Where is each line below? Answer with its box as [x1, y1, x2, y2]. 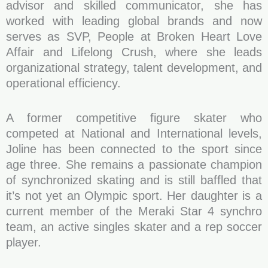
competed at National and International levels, [6, 127, 262, 140]
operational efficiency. [6, 77, 121, 90]
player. [6, 236, 41, 249]
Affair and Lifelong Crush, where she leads [6, 45, 262, 59]
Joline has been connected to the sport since [6, 142, 262, 156]
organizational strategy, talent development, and [6, 61, 262, 74]
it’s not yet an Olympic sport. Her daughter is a [6, 189, 262, 202]
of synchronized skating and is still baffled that [6, 173, 262, 187]
